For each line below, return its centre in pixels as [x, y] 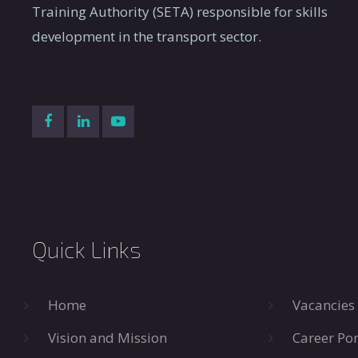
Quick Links [87, 250]
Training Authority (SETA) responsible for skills [180, 12]
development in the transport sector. [147, 37]
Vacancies [324, 305]
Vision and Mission [107, 338]
